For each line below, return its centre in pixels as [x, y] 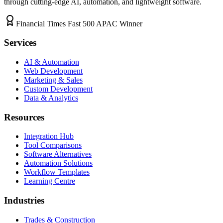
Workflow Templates [57, 172]
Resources [24, 117]
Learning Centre [50, 181]
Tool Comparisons [53, 145]
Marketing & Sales [53, 80]
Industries [24, 201]
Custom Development [58, 89]
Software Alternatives [58, 154]
